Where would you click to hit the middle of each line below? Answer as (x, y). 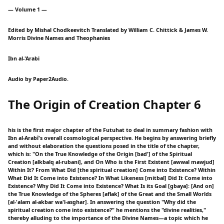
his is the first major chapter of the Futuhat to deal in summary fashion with (110, 130)
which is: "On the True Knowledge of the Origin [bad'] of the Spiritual (100, 154)
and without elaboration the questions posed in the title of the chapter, (104, 146)
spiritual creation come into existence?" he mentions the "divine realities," (107, 210)
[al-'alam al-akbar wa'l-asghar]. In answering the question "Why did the (102, 202)
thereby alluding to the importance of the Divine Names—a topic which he (108, 218)
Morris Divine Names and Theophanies (59, 38)
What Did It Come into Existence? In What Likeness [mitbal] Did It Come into (110, 178)
